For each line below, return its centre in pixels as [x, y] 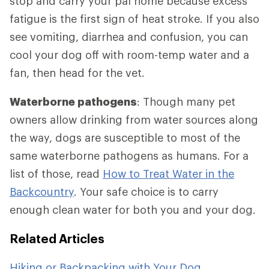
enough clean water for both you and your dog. [133, 210]
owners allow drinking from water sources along [134, 120]
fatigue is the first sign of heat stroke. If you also [134, 19]
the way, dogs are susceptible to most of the [125, 138]
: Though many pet [186, 102]
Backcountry [42, 192]
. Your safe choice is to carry [146, 192]
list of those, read [56, 174]
